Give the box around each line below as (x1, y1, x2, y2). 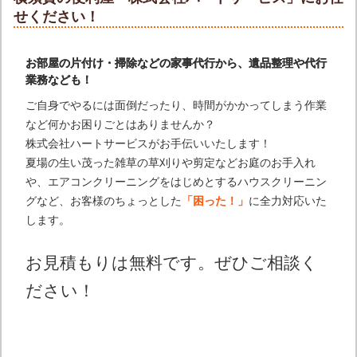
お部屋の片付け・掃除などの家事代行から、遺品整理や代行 (25, 57, 327, 70)
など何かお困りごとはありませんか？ (25, 118, 215, 131)
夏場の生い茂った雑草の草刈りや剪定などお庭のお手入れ (25, 156, 316, 170)
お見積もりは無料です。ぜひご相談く (25, 253, 318, 273)
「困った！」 (182, 194, 249, 208)
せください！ (14, 9, 100, 25)
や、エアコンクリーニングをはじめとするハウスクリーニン (25, 175, 327, 189)
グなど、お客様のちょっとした (25, 194, 182, 208)
